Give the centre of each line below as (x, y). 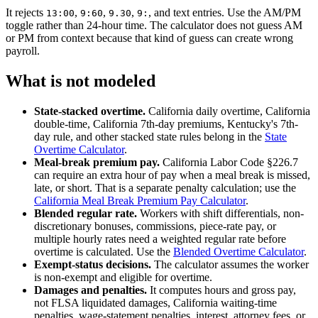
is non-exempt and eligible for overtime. (123, 278)
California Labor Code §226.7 (229, 163)
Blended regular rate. (86, 214)
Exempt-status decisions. (93, 265)
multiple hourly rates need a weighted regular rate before (160, 239)
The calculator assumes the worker (230, 265)
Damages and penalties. (91, 290)
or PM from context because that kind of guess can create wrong (149, 38)
